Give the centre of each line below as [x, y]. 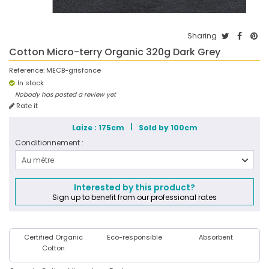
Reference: [27, 70]
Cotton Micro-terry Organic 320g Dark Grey [115, 52]
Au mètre [38, 160]
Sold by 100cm [167, 128]
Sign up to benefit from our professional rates [134, 197]
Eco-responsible [134, 237]
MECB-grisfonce [74, 70]
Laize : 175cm [99, 128]
